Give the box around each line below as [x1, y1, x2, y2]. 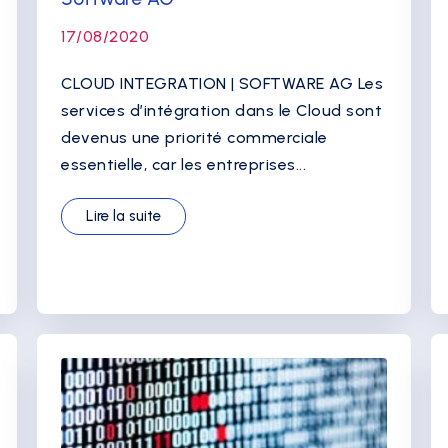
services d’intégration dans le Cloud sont [61, 101, 383, 120]
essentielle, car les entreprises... [61, 155, 307, 174]
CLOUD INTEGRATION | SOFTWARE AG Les [61, 74, 384, 93]
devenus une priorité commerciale [61, 128, 328, 147]
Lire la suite [86, 207, 162, 225]
